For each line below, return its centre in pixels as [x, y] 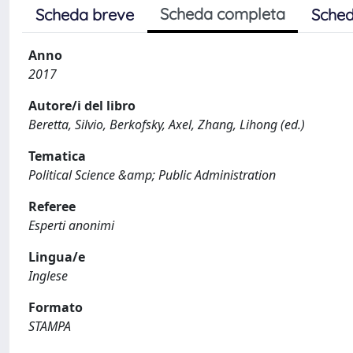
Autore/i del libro [82, 105]
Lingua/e [57, 256]
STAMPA [50, 326]
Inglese [48, 275]
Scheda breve [85, 14]
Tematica [57, 156]
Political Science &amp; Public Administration [152, 175]
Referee [52, 206]
